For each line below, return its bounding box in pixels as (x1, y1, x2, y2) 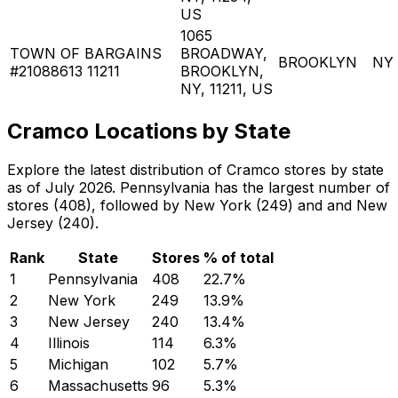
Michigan (48, 355, 108, 374)
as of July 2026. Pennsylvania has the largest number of (7, 179, 390, 197)
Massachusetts (48, 377, 148, 395)
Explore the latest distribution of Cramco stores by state (7, 161, 384, 179)
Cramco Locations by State (7, 117, 291, 144)
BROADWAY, (180, 44, 267, 62)
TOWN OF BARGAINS (10, 44, 162, 62)
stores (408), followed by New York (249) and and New (7, 196, 387, 215)
